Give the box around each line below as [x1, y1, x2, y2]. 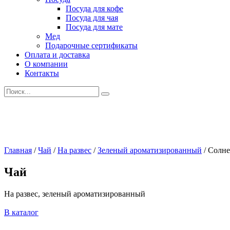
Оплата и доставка [25, 50, 90, 59]
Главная [4, 146, 32, 155]
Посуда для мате [66, 23, 123, 31]
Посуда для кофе [66, 4, 123, 13]
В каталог [4, 207, 39, 217]
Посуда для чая [66, 13, 118, 22]
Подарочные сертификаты [45, 41, 138, 50]
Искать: [4, 86, 30, 94]
